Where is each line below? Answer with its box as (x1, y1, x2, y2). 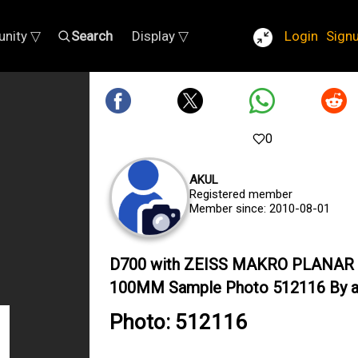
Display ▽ (132, 28, 189, 44)
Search (71, 28, 113, 44)
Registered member (189, 187, 292, 201)
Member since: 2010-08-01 (189, 201, 330, 216)
